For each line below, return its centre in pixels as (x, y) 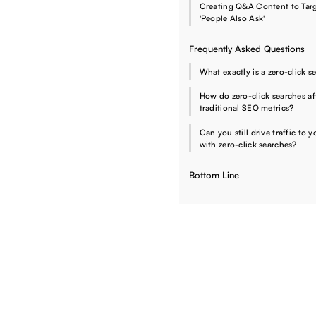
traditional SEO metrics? (247, 108)
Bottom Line (214, 175)
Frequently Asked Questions (247, 48)
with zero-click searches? (248, 144)
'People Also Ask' (232, 18)
